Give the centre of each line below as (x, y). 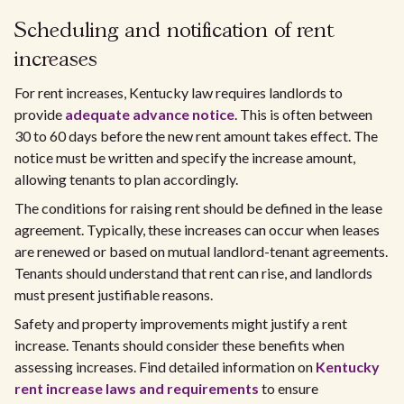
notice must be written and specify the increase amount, (185, 157)
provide (40, 114)
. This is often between (303, 114)
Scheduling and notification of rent (174, 31)
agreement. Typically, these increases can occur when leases (197, 230)
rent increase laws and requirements (137, 388)
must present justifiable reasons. (114, 294)
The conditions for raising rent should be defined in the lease (198, 208)
